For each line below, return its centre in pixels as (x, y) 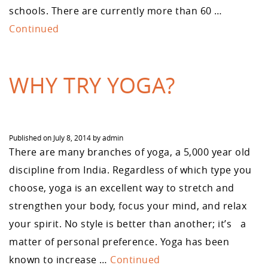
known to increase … (60, 260)
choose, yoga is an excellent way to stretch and (122, 188)
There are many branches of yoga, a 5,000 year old (130, 152)
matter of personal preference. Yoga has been (119, 242)
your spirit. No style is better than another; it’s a (128, 224)
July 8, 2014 (72, 138)
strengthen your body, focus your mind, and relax (128, 206)
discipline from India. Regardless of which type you (130, 170)
